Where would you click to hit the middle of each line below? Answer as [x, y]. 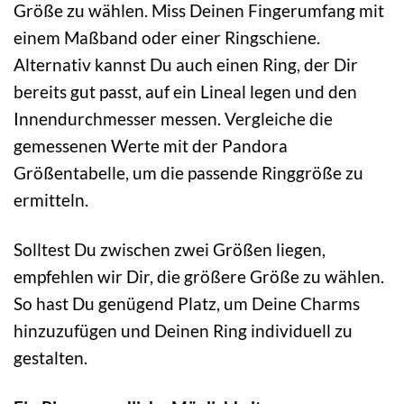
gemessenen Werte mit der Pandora [151, 146]
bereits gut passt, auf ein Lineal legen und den [185, 92]
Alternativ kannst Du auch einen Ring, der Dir [186, 65]
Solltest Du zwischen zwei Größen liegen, [170, 250]
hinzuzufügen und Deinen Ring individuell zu [183, 331]
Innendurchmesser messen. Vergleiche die [173, 119]
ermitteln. [51, 200]
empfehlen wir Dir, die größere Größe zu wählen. [199, 277]
